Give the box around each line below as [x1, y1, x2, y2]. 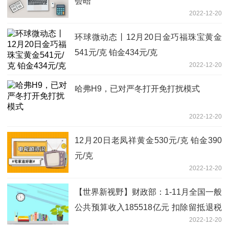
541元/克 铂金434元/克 [75, 48, 157, 57]
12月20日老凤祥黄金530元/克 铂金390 [75, 136, 222, 145]
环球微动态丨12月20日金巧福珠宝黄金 [75, 33, 222, 42]
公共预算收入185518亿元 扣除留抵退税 [75, 203, 222, 212]
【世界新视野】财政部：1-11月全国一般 [75, 188, 222, 197]
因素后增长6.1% [75, 218, 134, 227]
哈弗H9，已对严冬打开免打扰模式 [75, 84, 200, 94]
